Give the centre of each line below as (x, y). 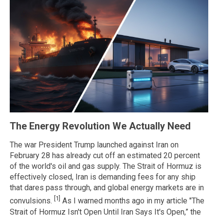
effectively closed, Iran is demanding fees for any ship (103, 177)
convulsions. (32, 201)
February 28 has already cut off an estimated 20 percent (105, 156)
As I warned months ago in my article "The (132, 201)
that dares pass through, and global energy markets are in (107, 188)
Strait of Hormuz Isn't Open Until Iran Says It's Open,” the (105, 212)
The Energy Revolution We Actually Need (100, 126)
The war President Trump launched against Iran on (94, 145)
